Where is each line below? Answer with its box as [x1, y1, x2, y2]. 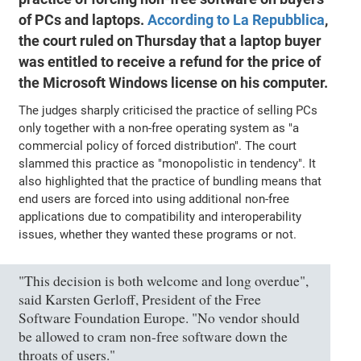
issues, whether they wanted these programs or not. [19, 226, 297, 242]
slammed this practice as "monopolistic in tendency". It [19, 156, 317, 171]
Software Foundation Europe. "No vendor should [19, 308, 301, 327]
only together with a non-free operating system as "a [19, 120, 300, 135]
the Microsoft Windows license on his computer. [19, 73, 329, 92]
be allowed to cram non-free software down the [19, 326, 288, 346]
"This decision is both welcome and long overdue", [19, 271, 309, 290]
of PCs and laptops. [19, 10, 148, 29]
